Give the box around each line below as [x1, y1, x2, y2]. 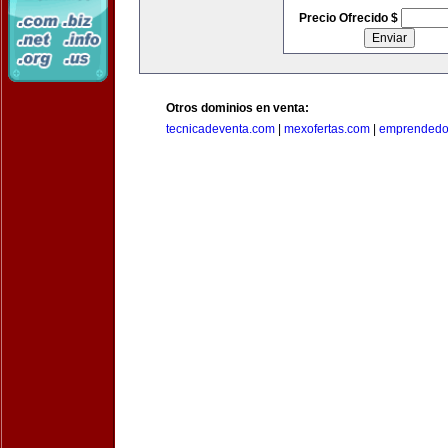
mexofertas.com [284, 122, 370, 136]
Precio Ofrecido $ [298, 11, 401, 25]
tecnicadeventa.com [166, 122, 275, 136]
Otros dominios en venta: [166, 101, 309, 115]
